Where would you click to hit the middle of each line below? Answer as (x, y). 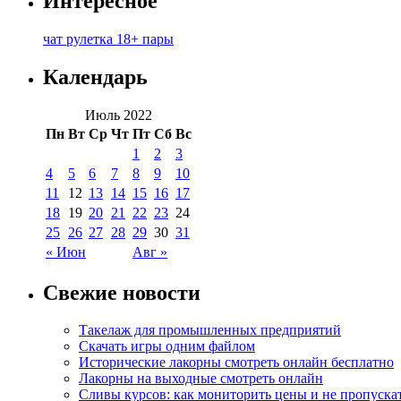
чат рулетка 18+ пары (108, 38)
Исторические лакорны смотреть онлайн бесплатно (236, 363)
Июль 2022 (119, 115)
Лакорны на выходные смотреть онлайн (201, 379)
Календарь (95, 77)
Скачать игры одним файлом (167, 346)
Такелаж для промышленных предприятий (210, 330)
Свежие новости (122, 292)
